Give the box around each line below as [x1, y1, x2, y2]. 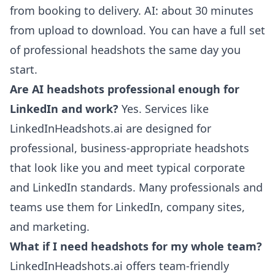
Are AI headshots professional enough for [10, 82, 239, 96]
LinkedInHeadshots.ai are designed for [10, 121, 211, 136]
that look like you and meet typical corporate [10, 160, 245, 175]
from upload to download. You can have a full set [10, 23, 265, 37]
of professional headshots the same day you [10, 42, 241, 57]
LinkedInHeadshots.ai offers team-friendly [10, 258, 229, 273]
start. [10, 62, 37, 77]
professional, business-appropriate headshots [10, 141, 249, 155]
